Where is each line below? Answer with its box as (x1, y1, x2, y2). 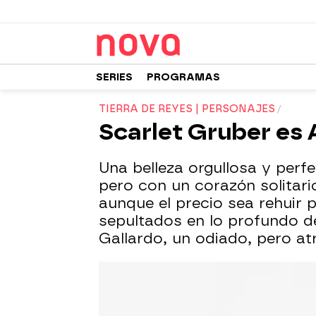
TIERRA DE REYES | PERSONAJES (99, 103, 275, 115)
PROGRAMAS (147, 71, 220, 83)
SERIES (96, 71, 133, 83)
